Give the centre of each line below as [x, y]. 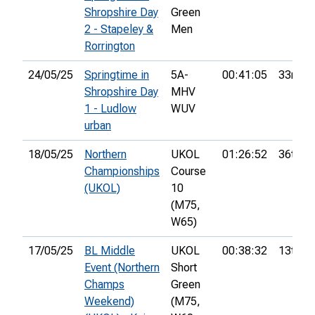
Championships [122, 172]
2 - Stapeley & [119, 30]
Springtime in [117, 75]
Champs [104, 285]
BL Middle [110, 251]
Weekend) [109, 302]
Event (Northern [122, 268]
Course [188, 172]
